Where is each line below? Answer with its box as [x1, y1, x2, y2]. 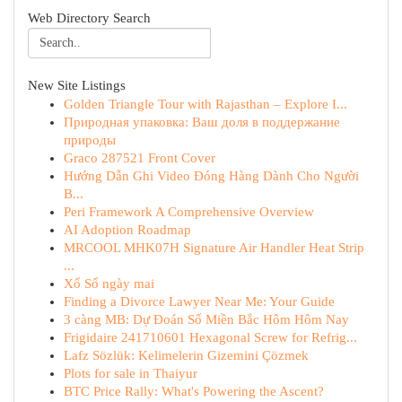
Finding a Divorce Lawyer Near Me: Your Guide [64, 294, 335, 309]
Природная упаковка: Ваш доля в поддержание [64, 115, 340, 129]
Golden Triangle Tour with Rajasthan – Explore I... [64, 97, 347, 111]
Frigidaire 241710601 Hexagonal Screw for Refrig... [64, 330, 357, 345]
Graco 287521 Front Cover [64, 151, 215, 165]
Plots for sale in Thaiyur [64, 366, 197, 380]
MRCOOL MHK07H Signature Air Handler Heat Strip [64, 240, 364, 255]
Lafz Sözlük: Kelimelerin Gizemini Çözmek [64, 348, 309, 363]
